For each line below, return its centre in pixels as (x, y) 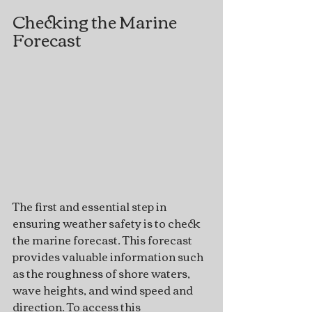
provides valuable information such (109, 256)
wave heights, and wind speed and (104, 289)
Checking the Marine (96, 21)
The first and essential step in (91, 206)
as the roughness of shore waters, (102, 273)
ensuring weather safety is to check (108, 223)
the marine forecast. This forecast (103, 239)
